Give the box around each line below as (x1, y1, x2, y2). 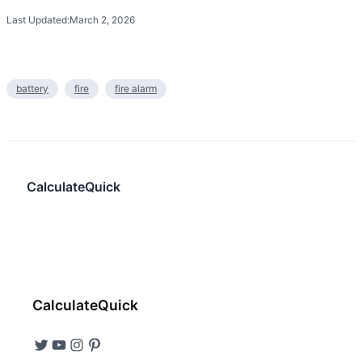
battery (16, 82, 48, 95)
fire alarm (115, 82, 157, 95)
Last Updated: (6, 13, 69, 26)
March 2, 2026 (69, 13, 135, 26)
